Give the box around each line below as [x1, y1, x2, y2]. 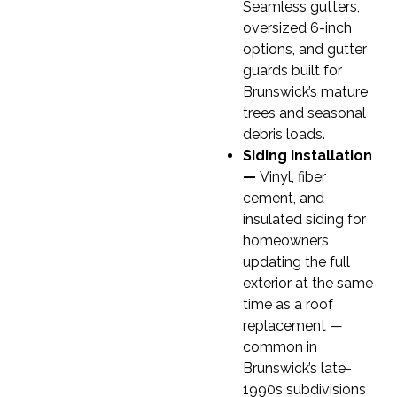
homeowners [243, 232, 329, 250]
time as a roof [243, 296, 333, 314]
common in [243, 339, 317, 356]
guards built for [243, 62, 342, 80]
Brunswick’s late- [243, 360, 352, 378]
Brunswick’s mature [243, 83, 368, 101]
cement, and [243, 190, 324, 207]
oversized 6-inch [243, 19, 352, 37]
